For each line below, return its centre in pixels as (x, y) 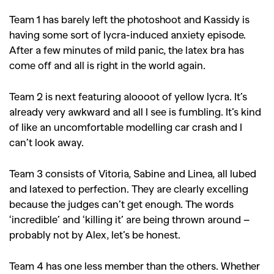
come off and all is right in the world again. (107, 65)
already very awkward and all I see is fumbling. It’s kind (135, 111)
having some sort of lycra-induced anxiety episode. (128, 34)
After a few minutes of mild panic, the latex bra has (127, 50)
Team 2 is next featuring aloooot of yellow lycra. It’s (128, 96)
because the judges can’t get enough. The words (121, 204)
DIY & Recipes (163, 17)
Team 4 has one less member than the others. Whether (135, 265)
